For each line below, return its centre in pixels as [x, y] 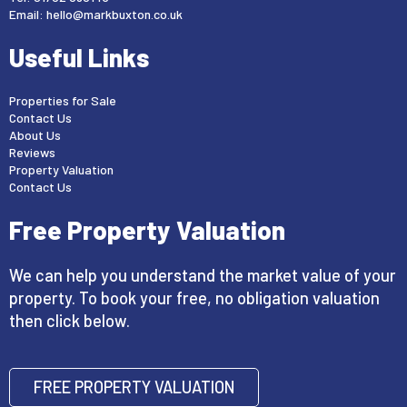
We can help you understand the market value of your [203, 275]
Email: [28, 14]
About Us [35, 135]
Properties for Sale [63, 100]
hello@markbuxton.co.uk [114, 14]
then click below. [69, 321]
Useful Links [79, 57]
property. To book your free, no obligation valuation [194, 298]
